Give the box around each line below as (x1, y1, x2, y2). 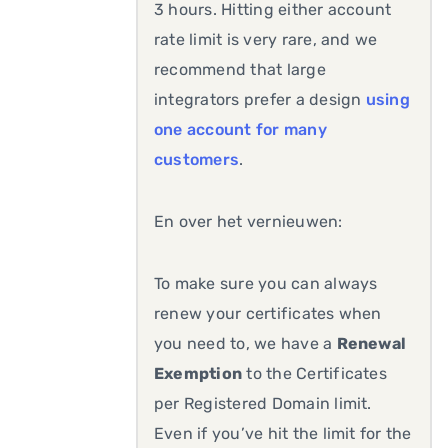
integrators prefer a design (154, 90, 366, 109)
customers (154, 150, 240, 169)
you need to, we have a (154, 334, 337, 353)
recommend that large (154, 60, 326, 79)
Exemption (154, 364, 243, 383)
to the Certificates (242, 364, 387, 383)
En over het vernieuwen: (154, 212, 343, 231)
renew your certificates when (154, 304, 382, 323)
